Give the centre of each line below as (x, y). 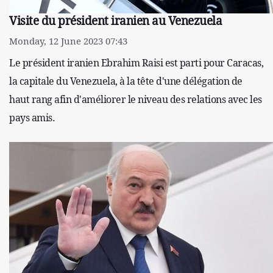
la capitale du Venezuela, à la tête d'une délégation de (126, 81)
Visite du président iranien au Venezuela (115, 20)
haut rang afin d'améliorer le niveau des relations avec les (136, 99)
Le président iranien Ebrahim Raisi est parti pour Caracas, (136, 62)
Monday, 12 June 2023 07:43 (68, 41)
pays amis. (32, 117)
